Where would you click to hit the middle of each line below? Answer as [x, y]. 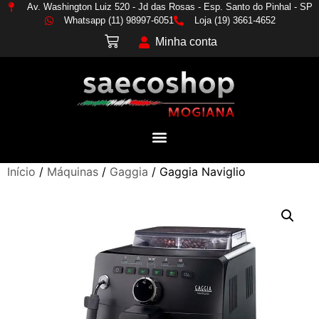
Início [21, 172]
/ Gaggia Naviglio [197, 172]
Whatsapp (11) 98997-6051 [119, 20]
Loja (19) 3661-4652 [235, 20]
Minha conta [186, 42]
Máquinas [73, 172]
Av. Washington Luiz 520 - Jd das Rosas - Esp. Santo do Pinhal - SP [169, 7]
